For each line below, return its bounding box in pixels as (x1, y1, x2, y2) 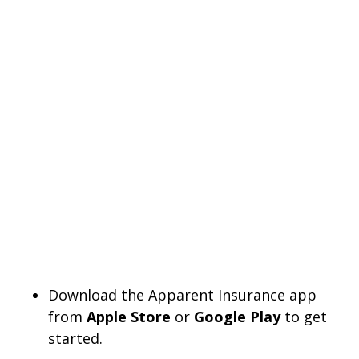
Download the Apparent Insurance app (48, 284, 317, 305)
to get (280, 306, 327, 326)
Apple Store (87, 306, 171, 326)
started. (48, 328, 103, 348)
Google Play (194, 306, 280, 326)
